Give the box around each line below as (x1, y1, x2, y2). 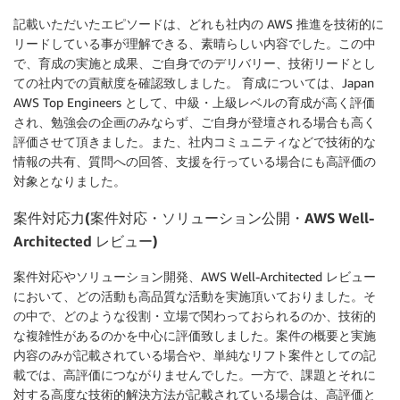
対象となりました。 (13, 173, 126, 189)
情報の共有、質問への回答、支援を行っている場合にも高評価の (13, 154, 376, 170)
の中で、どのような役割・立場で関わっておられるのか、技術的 (13, 308, 376, 324)
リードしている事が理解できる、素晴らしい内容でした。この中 (13, 36, 376, 52)
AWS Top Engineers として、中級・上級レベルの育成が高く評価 (13, 95, 375, 111)
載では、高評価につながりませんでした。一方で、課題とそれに (13, 367, 376, 383)
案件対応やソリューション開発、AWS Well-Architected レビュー (13, 269, 376, 285)
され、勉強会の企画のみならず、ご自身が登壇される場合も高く (13, 114, 376, 130)
